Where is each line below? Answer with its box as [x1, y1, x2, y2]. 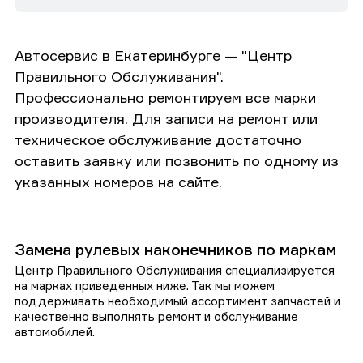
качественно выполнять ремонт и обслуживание [15, 308, 298, 324]
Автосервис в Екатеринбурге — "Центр [15, 45, 292, 64]
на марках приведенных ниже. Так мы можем [15, 277, 275, 293]
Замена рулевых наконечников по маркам [15, 239, 336, 259]
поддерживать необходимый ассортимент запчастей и [15, 293, 340, 309]
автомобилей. [15, 323, 95, 340]
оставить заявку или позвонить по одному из [15, 151, 339, 169]
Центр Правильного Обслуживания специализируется [15, 262, 335, 278]
